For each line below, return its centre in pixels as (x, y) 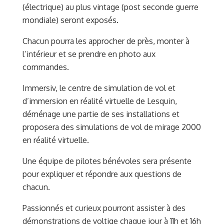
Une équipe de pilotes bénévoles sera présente (107, 161)
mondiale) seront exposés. (70, 20)
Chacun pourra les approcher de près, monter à (106, 41)
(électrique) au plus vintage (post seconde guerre (110, 7)
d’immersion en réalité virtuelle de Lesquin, (100, 101)
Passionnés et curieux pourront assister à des (104, 208)
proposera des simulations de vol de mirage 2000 (112, 127)
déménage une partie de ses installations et (101, 114)
